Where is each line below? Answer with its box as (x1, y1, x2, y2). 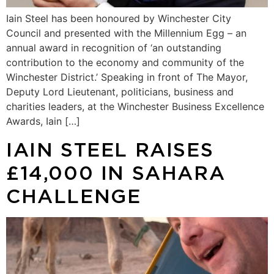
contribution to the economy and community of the (6, 56, 244, 69)
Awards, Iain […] (6, 115, 80, 128)
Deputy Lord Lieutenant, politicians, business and (6, 86, 234, 98)
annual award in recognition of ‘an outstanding (6, 42, 221, 54)
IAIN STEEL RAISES (6, 138, 214, 160)
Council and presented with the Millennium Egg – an (6, 27, 246, 40)
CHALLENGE (6, 184, 141, 206)
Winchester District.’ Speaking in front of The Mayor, (6, 71, 248, 84)
